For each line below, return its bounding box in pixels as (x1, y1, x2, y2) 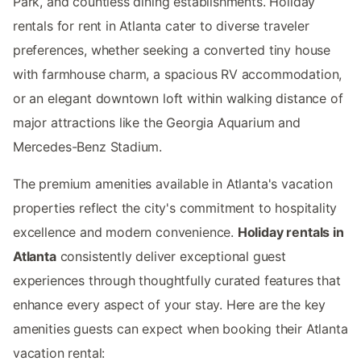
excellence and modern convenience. (13, 223, 238, 240)
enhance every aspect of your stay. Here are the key (13, 296, 326, 313)
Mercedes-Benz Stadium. (13, 138, 163, 155)
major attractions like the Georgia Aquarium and (13, 114, 301, 131)
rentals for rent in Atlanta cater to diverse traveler (13, 17, 309, 34)
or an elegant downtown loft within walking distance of (13, 89, 343, 106)
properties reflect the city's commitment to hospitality (13, 199, 338, 216)
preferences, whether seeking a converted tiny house (13, 41, 331, 58)
